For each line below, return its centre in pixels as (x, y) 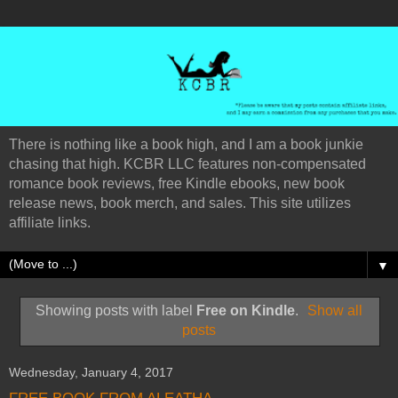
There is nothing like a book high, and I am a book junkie (186, 144)
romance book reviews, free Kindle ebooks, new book (177, 183)
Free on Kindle (245, 310)
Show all (335, 310)
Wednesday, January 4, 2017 (91, 373)
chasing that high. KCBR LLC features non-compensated (187, 164)
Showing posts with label (115, 310)
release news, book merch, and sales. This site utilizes (180, 203)
